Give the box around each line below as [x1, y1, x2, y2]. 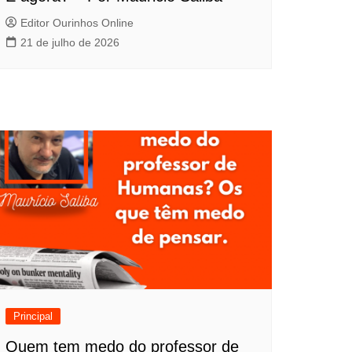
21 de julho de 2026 [20, 35, 119, 49]
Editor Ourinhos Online [20, 16, 134, 29]
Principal [13, 310, 53, 323]
